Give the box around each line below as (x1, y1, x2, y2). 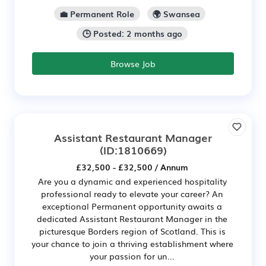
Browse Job (110, 58, 156, 70)
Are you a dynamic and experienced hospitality (37, 175, 227, 188)
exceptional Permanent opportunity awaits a (42, 200, 222, 213)
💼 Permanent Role (59, 7, 135, 20)
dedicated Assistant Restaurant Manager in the (37, 213, 227, 225)
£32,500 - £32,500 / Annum (76, 161, 188, 173)
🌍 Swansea (152, 7, 200, 20)
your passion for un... (90, 250, 175, 262)
